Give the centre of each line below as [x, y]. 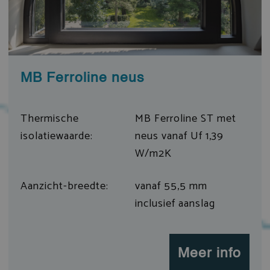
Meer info [210, 253]
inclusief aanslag [175, 203]
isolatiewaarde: [56, 136]
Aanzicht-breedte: [64, 186]
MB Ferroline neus [82, 78]
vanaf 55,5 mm [171, 186]
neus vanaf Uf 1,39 [179, 136]
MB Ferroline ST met [186, 118]
